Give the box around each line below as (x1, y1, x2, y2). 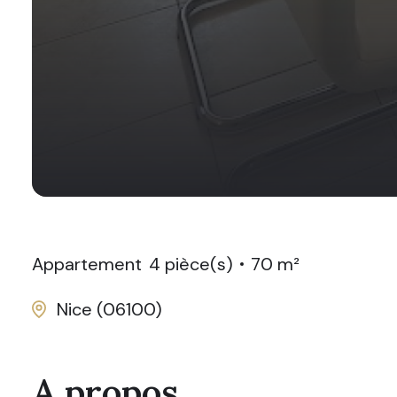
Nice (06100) (57, 297, 162, 321)
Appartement (32, 253, 142, 276)
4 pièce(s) (149, 253, 233, 276)
